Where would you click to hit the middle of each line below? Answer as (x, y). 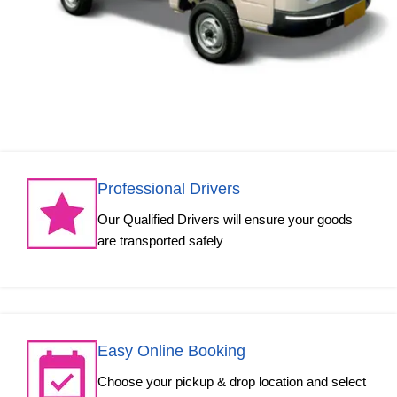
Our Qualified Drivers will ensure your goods (225, 220)
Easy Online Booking (171, 351)
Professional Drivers (169, 189)
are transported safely (160, 241)
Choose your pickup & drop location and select (232, 382)
